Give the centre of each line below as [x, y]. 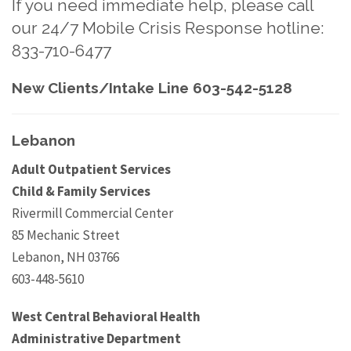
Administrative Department [96, 339]
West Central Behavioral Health [106, 317]
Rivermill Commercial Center [92, 213]
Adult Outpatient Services [91, 170]
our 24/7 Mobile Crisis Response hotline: [168, 28]
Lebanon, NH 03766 [65, 257]
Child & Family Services [81, 192]
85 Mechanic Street [66, 235]
